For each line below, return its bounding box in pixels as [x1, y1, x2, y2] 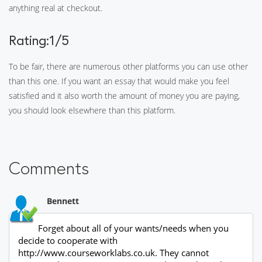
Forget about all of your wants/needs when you [38, 222, 229, 234]
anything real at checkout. [9, 2, 102, 13]
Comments [9, 157, 89, 179]
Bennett [47, 195, 79, 206]
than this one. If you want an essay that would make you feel [9, 75, 229, 87]
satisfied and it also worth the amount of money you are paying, [9, 90, 240, 101]
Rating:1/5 [9, 32, 69, 49]
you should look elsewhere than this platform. [9, 105, 175, 116]
